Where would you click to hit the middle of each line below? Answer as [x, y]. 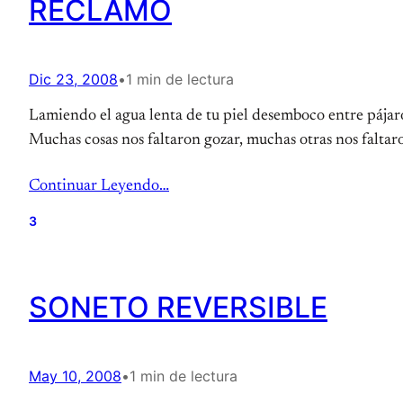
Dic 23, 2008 [73, 79]
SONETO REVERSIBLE [178, 307]
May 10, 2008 [75, 376]
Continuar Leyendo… [99, 186]
